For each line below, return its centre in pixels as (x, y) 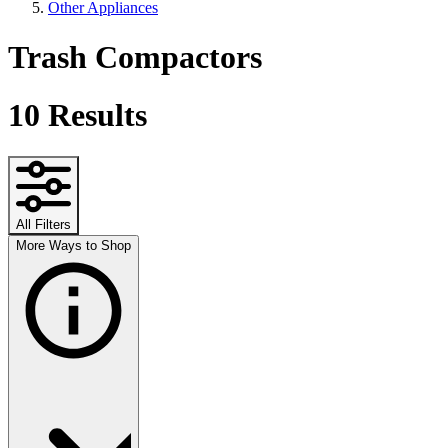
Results (93, 115)
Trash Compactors (135, 56)
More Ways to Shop (73, 245)
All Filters (43, 224)
